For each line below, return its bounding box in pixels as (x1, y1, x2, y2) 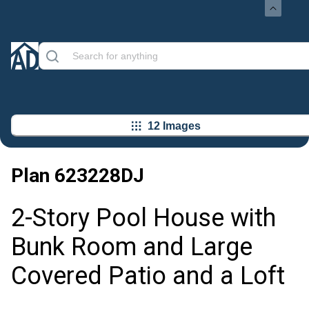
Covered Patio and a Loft (11, 261, 285, 291)
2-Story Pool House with (11, 203, 276, 233)
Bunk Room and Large (11, 232, 252, 262)
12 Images (148, 119, 201, 132)
